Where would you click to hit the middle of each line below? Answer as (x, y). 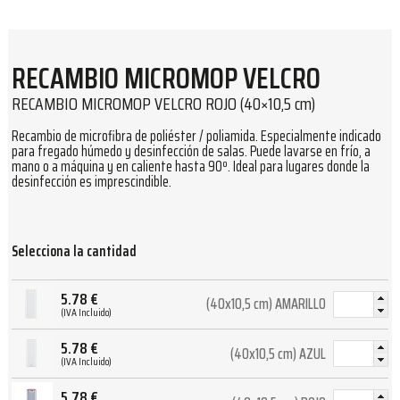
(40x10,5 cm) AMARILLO (266, 304)
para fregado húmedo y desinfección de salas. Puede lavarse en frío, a (191, 151)
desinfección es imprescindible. (92, 181)
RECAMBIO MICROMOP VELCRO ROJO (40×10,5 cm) (163, 104)
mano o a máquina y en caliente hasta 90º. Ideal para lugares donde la (191, 166)
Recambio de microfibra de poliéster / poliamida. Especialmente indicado (196, 136)
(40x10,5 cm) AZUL (278, 354)
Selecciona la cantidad (74, 252)
